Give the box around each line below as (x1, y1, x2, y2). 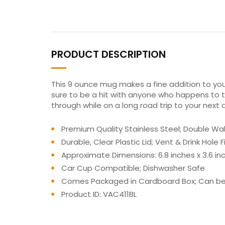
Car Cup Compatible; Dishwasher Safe (61, 162, 205, 173)
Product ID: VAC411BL (61, 188, 137, 199)
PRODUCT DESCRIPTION (51, 47, 166, 61)
